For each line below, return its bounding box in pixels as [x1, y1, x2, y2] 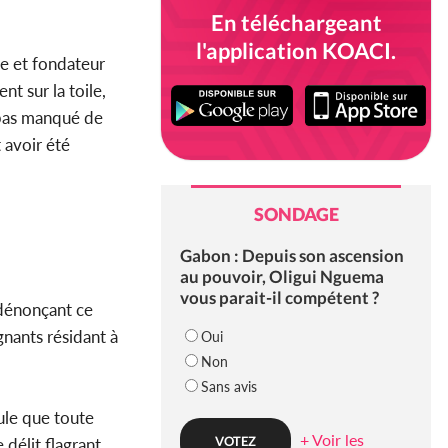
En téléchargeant [210, 9, 382, 36]
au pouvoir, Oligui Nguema [179, 266, 384, 288]
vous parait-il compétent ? [179, 287, 379, 309]
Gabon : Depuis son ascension [179, 245, 404, 267]
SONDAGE [253, 203, 339, 226]
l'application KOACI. [196, 37, 396, 64]
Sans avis [200, 378, 257, 396]
